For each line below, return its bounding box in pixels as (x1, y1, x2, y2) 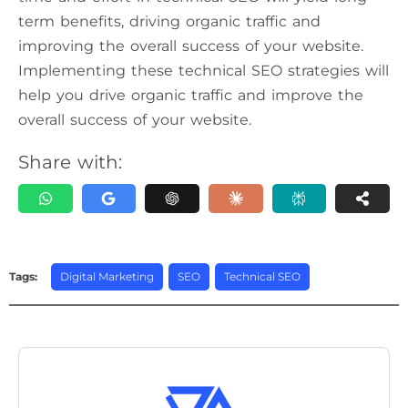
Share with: (18, 151, 122, 174)
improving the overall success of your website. (18, 37, 363, 56)
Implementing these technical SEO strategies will (18, 62, 389, 80)
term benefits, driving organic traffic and (18, 13, 321, 31)
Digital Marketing (60, 270, 154, 284)
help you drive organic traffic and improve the (18, 87, 363, 105)
